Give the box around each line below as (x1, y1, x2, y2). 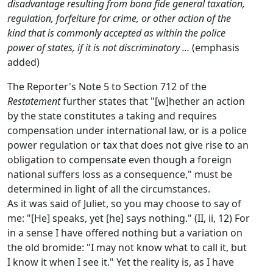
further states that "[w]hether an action (60, 94, 245, 108)
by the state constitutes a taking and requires (7, 109, 217, 122)
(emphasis (192, 41, 239, 54)
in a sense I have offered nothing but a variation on (7, 226, 243, 239)
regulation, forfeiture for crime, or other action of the (7, 12, 231, 25)
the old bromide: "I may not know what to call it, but (7, 241, 247, 254)
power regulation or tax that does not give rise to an (7, 138, 249, 152)
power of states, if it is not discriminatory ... (7, 41, 192, 54)
